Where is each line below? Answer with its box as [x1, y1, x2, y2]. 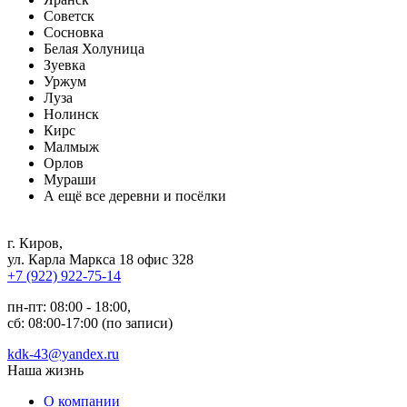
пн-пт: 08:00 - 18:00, [7, 298, 131, 314]
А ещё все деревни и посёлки [44, 187, 226, 203]
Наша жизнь [7, 362, 84, 378]
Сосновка [44, 24, 104, 40]
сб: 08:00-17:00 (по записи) [7, 314, 173, 331]
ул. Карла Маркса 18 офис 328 [7, 251, 194, 267]
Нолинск [44, 105, 99, 122]
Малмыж [44, 138, 99, 154]
